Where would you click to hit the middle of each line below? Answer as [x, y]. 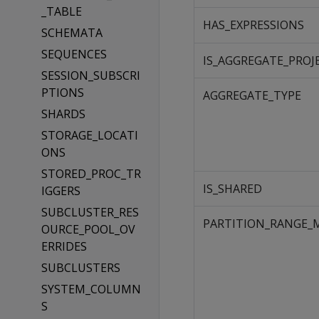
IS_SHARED [232, 189]
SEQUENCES [74, 54]
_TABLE [61, 11]
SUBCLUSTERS [80, 268]
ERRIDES [64, 246]
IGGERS [61, 191]
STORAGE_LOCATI [89, 135]
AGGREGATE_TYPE [252, 95]
